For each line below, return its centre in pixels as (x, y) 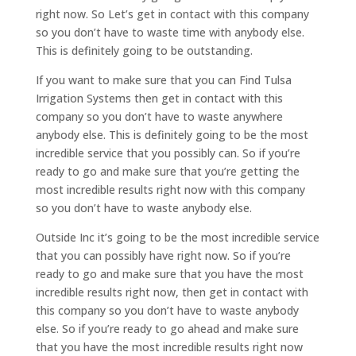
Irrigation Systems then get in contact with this (159, 99)
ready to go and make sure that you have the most (169, 274)
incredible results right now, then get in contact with (172, 292)
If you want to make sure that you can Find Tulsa (163, 80)
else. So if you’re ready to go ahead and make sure (167, 329)
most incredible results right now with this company (170, 190)
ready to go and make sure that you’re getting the (167, 172)
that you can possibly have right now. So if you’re (163, 256)
